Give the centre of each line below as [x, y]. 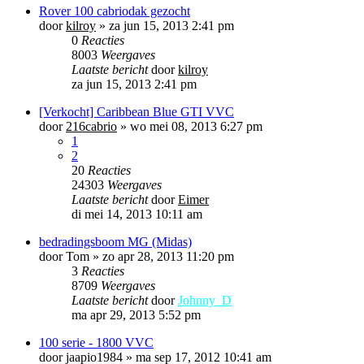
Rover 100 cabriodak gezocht [115, 11]
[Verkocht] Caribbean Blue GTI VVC [136, 111]
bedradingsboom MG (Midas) [115, 241]
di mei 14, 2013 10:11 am [137, 214]
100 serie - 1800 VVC [96, 342]
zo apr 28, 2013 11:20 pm [168, 256]
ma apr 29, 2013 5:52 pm [136, 314]
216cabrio [91, 126]
